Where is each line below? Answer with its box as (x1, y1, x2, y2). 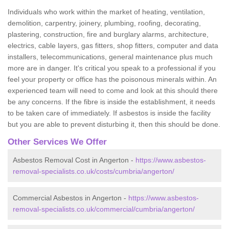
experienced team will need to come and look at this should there (8, 86, 218, 95)
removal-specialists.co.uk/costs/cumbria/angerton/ (13, 167, 174, 175)
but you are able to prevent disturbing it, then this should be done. (8, 120, 220, 128)
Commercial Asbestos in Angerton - (13, 193, 128, 202)
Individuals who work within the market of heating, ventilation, (8, 7, 205, 16)
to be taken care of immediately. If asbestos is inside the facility (8, 108, 211, 117)
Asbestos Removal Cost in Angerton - (13, 155, 135, 164)
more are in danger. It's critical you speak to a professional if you (8, 63, 216, 72)
